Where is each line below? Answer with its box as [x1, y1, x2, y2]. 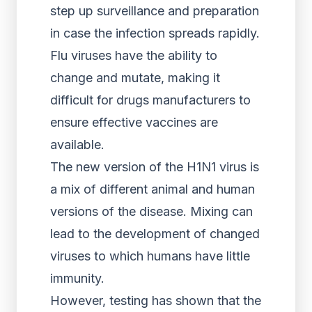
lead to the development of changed [50, 226, 260, 241]
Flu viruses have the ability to [50, 48, 217, 63]
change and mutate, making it [50, 70, 220, 85]
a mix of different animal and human [50, 182, 255, 196]
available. [50, 137, 104, 152]
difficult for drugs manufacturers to [50, 93, 251, 107]
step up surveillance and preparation [50, 3, 259, 18]
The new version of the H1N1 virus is [50, 159, 259, 174]
